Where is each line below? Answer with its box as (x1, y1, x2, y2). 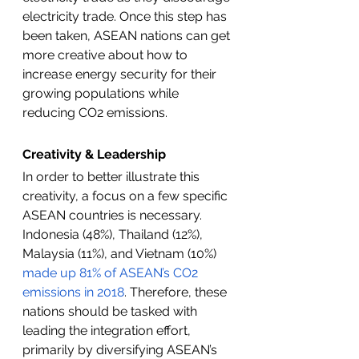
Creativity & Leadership (22, 147, 166, 162)
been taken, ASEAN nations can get (22, 28, 233, 43)
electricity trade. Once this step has (22, 9, 230, 24)
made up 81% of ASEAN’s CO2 (22, 265, 201, 280)
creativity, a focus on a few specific (22, 188, 231, 204)
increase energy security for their (22, 67, 220, 82)
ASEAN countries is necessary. (22, 208, 205, 223)
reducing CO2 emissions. (22, 105, 171, 120)
